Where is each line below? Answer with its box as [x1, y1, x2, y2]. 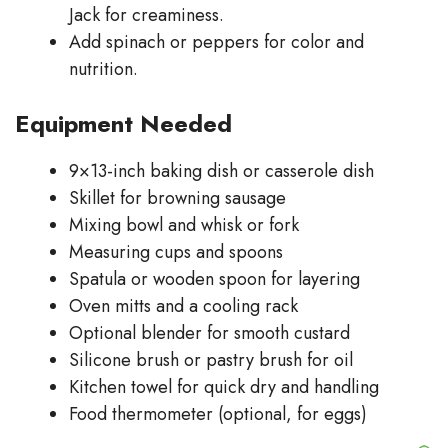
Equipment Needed [15, 105, 232, 141]
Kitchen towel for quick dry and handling [69, 373, 379, 400]
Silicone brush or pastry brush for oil [69, 346, 353, 373]
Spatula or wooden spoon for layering [69, 265, 360, 292]
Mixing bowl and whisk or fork [69, 211, 299, 238]
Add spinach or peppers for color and [69, 28, 364, 55]
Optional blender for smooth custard [69, 319, 350, 346]
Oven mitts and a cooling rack [69, 292, 298, 319]
